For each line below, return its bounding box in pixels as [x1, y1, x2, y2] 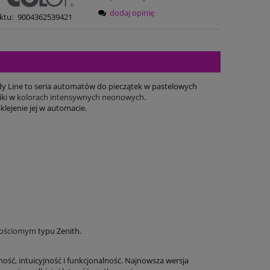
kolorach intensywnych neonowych [17, 92, 144, 103]
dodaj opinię [110, 7, 155, 18]
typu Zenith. [36, 225, 81, 237]
